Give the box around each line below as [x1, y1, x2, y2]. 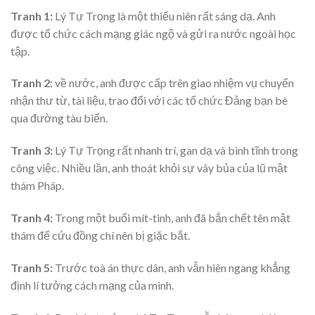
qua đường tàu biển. [11, 111, 108, 125]
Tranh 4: [11, 210, 55, 224]
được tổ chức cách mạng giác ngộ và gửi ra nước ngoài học [11, 26, 296, 40]
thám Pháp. [11, 179, 64, 193]
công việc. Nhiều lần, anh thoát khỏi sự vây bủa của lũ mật [11, 161, 288, 175]
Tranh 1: [11, 8, 53, 22]
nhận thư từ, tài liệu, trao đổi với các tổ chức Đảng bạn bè [11, 94, 288, 108]
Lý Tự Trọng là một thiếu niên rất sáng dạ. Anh [53, 8, 276, 22]
